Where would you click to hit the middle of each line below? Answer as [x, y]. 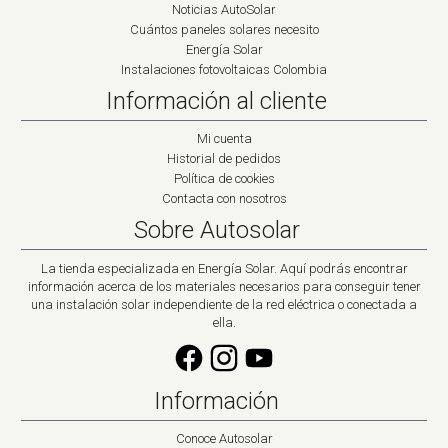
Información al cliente [216, 101]
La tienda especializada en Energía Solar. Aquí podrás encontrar [224, 269]
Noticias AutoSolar [224, 10]
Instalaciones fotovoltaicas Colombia [224, 70]
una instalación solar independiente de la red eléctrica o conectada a [224, 305]
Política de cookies [224, 179]
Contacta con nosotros [224, 199]
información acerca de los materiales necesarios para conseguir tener [224, 287]
